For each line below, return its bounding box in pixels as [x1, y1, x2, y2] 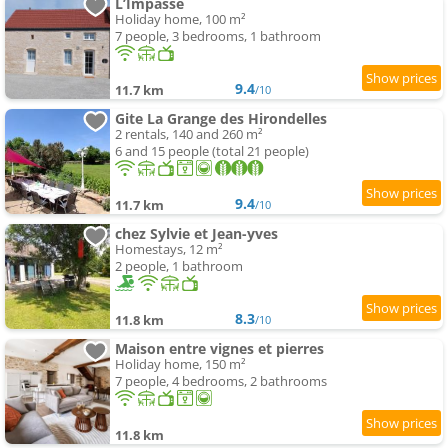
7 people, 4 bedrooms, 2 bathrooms [115, 372, 327, 391]
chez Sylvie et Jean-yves [115, 224, 278, 244]
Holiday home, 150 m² [115, 355, 246, 374]
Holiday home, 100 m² [115, 10, 246, 29]
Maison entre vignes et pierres [115, 339, 324, 359]
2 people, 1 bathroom [115, 257, 243, 276]
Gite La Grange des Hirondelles [115, 109, 327, 129]
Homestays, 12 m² [115, 240, 223, 259]
